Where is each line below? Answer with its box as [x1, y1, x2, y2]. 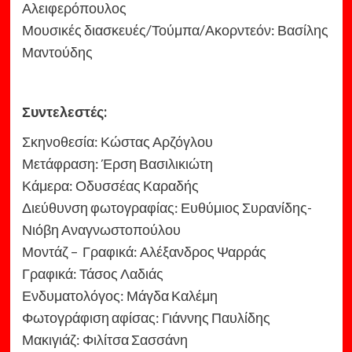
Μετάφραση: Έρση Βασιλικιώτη [21, 155, 213, 173]
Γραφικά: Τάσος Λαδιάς [21, 265, 163, 283]
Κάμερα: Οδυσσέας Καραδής [21, 177, 199, 195]
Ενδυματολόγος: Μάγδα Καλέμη [21, 287, 218, 305]
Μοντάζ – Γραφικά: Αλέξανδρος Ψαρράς [21, 243, 266, 261]
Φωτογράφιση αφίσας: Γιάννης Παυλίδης [21, 309, 270, 327]
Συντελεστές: [21, 103, 107, 121]
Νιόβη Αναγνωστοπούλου [21, 221, 181, 239]
